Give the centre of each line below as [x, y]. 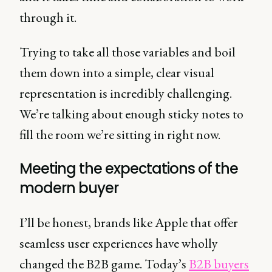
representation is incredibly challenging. [126, 93]
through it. [49, 17]
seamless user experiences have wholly [119, 243]
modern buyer [69, 188]
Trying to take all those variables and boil [127, 52]
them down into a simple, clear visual [117, 73]
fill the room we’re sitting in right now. [120, 134]
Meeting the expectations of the [129, 168]
